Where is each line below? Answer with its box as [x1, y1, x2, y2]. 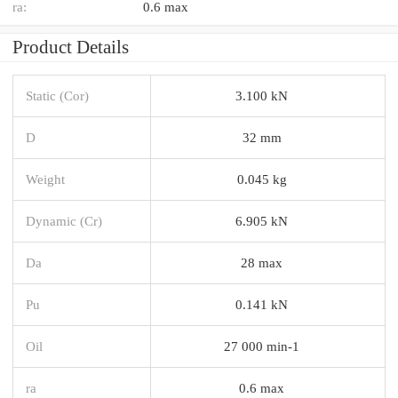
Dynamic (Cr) [26, 212, 102, 228]
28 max [241, 254, 283, 270]
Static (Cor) [26, 87, 89, 103]
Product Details [12, 36, 129, 58]
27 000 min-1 [224, 338, 299, 354]
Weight [26, 171, 65, 187]
